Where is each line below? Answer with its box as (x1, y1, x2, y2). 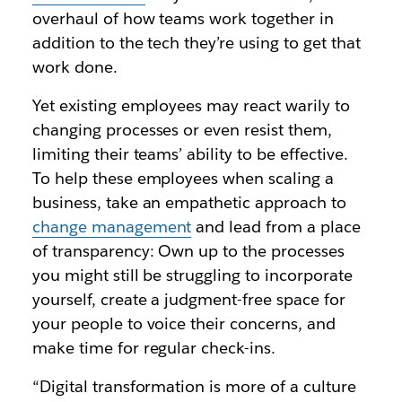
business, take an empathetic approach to (31, 192, 346, 213)
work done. (31, 57, 118, 77)
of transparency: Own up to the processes (31, 240, 345, 261)
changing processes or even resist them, (31, 119, 332, 140)
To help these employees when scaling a (31, 168, 335, 188)
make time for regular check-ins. (31, 337, 276, 358)
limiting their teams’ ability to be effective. (31, 144, 348, 164)
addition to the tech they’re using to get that (31, 32, 361, 53)
